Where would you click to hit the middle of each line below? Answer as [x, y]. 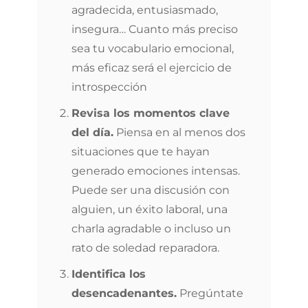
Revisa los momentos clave [151, 113]
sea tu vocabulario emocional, [153, 48]
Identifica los [109, 274]
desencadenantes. [124, 293]
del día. [92, 132]
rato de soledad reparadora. [145, 248]
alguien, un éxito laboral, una [150, 209]
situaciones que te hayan [141, 152]
